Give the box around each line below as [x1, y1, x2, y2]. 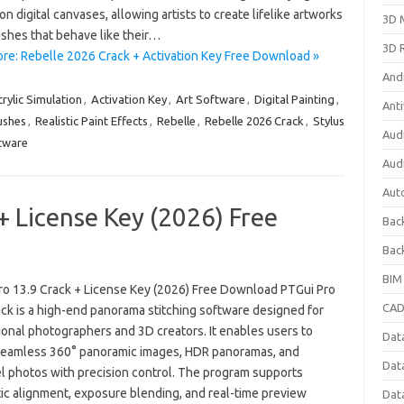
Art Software [175, 93, 245, 106]
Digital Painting [253, 93, 335, 106]
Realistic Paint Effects [34, 115, 148, 127]
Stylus [312, 115, 344, 127]
